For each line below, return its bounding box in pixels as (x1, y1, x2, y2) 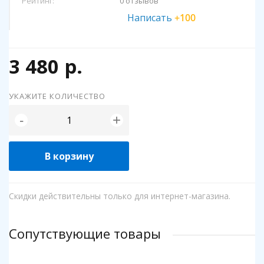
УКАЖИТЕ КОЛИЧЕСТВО (9, 91, 105, 101)
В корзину (44, 150, 94, 163)
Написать (127, 11, 174, 24)
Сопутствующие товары (9, 225, 161, 242)
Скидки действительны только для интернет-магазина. (9, 190, 230, 202)
